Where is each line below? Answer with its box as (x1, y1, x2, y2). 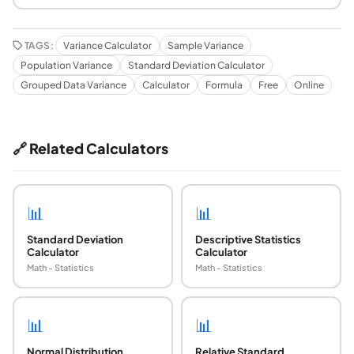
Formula (205, 79, 243, 91)
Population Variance (21, 59, 112, 71)
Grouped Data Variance (21, 79, 126, 91)
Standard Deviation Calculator (128, 59, 265, 71)
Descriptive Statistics (194, 232, 301, 246)
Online (294, 79, 324, 91)
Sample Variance (168, 40, 244, 51)
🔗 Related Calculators (13, 139, 168, 157)
